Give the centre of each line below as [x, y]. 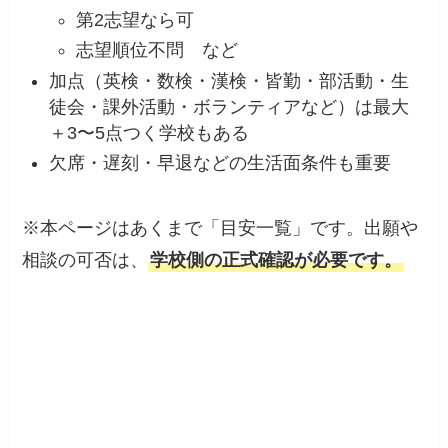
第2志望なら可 [135, 19]
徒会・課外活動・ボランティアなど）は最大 [229, 106]
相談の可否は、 [85, 259]
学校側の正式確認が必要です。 [276, 259]
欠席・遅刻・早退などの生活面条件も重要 [220, 163]
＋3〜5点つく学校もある [149, 132]
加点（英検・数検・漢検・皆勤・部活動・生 [229, 80]
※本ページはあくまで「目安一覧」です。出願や [220, 227]
